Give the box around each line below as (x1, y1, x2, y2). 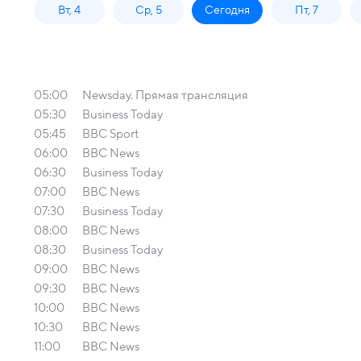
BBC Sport (82, 127, 139, 140)
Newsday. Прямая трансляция (82, 89, 248, 102)
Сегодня (205, 4, 250, 16)
